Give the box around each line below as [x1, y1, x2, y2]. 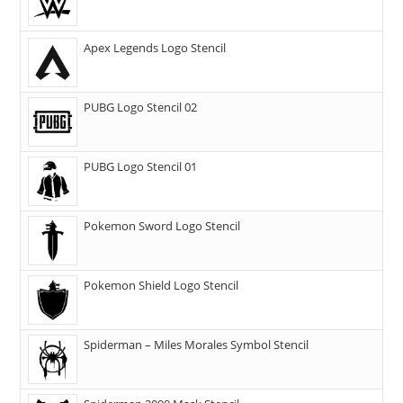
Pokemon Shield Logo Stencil [84, 277, 239, 294]
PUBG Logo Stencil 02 [84, 99, 198, 116]
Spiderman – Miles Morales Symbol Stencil [84, 336, 309, 354]
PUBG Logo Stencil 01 [84, 158, 198, 175]
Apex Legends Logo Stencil [84, 40, 227, 57]
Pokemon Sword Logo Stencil [84, 218, 241, 235]
